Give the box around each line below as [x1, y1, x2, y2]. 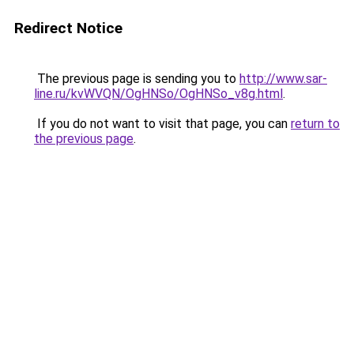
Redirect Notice [14, 19, 122, 37]
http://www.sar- [239, 71, 327, 86]
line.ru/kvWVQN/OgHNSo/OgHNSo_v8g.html [34, 86, 283, 101]
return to [291, 116, 340, 131]
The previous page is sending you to [34, 71, 239, 86]
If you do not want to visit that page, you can [34, 116, 291, 131]
